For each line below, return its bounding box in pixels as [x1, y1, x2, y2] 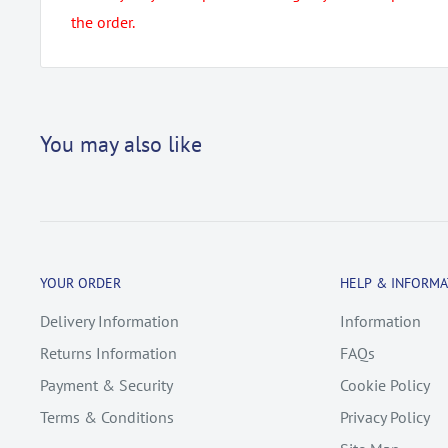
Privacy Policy [340, 406, 430, 427]
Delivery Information [40, 310, 179, 331]
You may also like [40, 129, 202, 158]
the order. [71, 11, 138, 32]
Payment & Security [40, 374, 173, 395]
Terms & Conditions [40, 406, 174, 427]
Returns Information [40, 342, 177, 363]
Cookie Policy [340, 374, 430, 395]
